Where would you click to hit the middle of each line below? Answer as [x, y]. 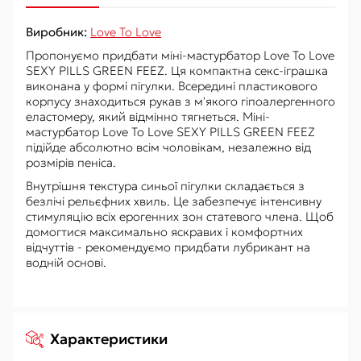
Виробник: [56, 32]
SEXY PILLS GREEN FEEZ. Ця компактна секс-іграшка [177, 71]
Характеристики [109, 339]
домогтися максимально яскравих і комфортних [164, 232]
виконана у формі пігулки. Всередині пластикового [172, 86]
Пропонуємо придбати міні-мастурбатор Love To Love [180, 55]
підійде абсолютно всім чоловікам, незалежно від [168, 147]
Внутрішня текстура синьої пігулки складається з [165, 186]
